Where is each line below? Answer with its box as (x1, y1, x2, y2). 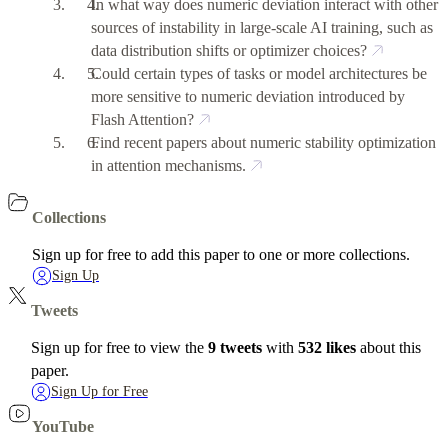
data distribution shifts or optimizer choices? (91, 41, 368, 59)
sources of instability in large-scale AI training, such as (91, 18, 434, 36)
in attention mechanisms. (91, 156, 247, 174)
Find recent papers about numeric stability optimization (91, 133, 437, 151)
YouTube (32, 417, 94, 435)
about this (355, 338, 421, 356)
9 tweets (207, 338, 262, 356)
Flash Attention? (91, 110, 195, 128)
